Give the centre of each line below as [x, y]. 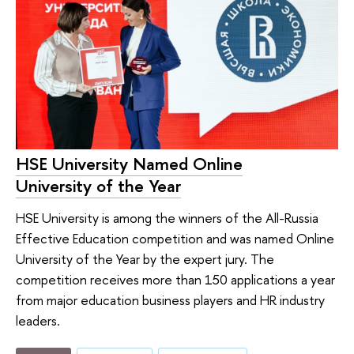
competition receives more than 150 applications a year [175, 279]
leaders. [38, 320]
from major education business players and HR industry [170, 299]
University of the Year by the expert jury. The [145, 258]
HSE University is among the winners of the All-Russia [167, 217]
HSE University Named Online [129, 164]
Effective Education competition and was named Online [175, 238]
